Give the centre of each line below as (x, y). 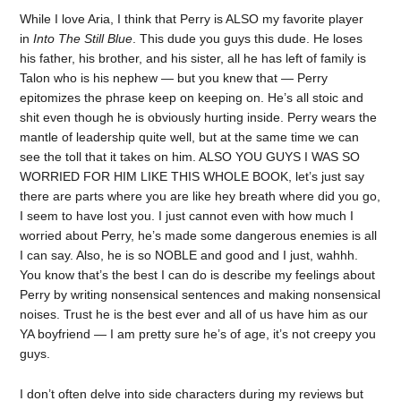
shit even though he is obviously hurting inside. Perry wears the (199, 117)
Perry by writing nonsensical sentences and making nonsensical (200, 294)
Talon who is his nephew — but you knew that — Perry (174, 77)
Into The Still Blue (83, 38)
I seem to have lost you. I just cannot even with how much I (187, 215)
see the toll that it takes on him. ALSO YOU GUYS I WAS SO (190, 156)
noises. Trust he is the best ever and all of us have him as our (194, 314)
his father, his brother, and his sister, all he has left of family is (193, 58)
